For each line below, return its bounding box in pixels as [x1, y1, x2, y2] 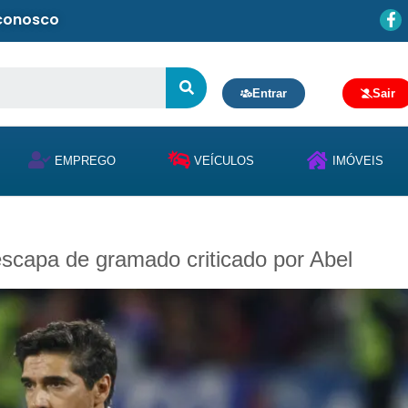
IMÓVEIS [332, 154, 383, 168]
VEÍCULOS [194, 154, 254, 168]
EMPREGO [55, 154, 116, 168]
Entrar [252, 87, 288, 101]
